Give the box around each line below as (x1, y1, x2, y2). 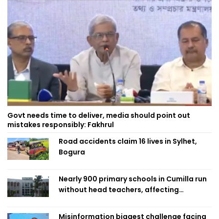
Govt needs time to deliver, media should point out (7, 110, 190, 120)
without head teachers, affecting (59, 184, 179, 195)
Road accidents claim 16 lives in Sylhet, (59, 136, 197, 146)
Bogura (59, 147, 85, 157)
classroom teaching (59, 195, 131, 205)
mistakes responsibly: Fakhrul (7, 119, 114, 130)
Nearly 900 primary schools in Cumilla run (59, 174, 207, 184)
